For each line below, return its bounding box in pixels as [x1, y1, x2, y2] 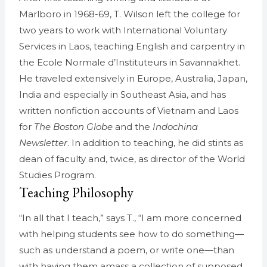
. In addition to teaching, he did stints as [67, 137, 243, 149]
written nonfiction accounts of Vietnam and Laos [19, 105, 238, 117]
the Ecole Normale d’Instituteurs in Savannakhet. [19, 57, 240, 69]
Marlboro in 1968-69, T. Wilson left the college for [19, 8, 240, 20]
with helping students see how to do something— [19, 228, 244, 240]
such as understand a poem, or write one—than [19, 244, 234, 256]
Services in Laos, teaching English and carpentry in [19, 41, 245, 52]
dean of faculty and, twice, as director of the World [19, 153, 245, 165]
